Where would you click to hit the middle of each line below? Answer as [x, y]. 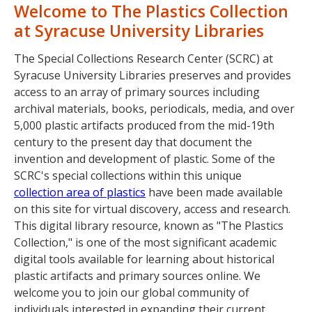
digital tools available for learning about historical [144, 259]
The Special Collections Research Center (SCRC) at [143, 59]
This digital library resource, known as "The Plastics [149, 226]
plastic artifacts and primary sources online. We [137, 276]
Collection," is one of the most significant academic [145, 243]
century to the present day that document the [133, 142]
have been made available [214, 193]
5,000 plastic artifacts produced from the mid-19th [144, 126]
